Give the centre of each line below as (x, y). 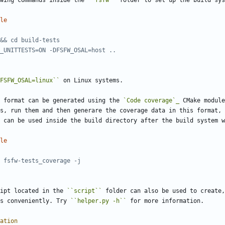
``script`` (84, 191)
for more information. (165, 201)
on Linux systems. (91, 81)
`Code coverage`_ (151, 101)
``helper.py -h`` (98, 201)
